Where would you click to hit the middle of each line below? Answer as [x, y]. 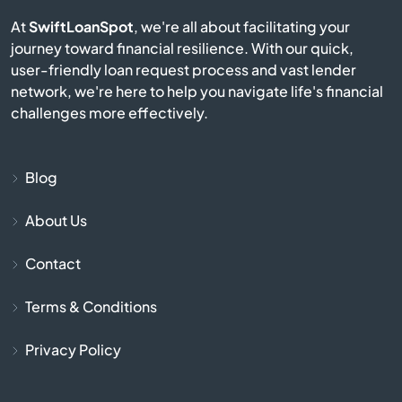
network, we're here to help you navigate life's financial [197, 91]
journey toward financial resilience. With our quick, [182, 48]
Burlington [201, 120]
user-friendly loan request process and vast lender [184, 69]
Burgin [201, 23]
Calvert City [201, 314]
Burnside [201, 169]
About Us [56, 220]
